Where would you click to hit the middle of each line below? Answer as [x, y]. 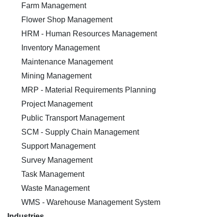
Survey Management [56, 160]
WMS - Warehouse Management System [90, 202]
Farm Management [53, 6]
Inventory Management [60, 48]
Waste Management [54, 188]
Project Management [56, 104]
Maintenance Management [66, 62]
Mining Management [55, 76]
